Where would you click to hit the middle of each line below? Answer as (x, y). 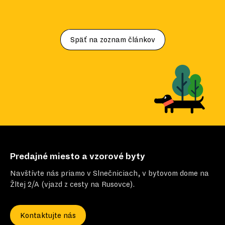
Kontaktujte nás (48, 215)
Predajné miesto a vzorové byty (78, 156)
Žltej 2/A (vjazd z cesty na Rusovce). (72, 184)
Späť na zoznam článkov (113, 39)
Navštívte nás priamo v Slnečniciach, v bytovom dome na (109, 173)
